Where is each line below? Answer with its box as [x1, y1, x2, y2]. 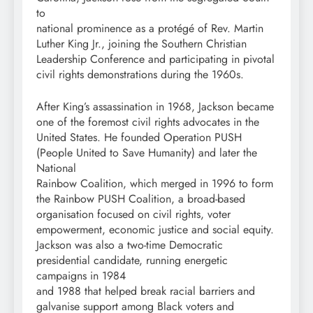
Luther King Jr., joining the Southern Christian [36, 36, 247, 52]
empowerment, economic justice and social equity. [36, 221, 274, 238]
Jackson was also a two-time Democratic [36, 237, 223, 254]
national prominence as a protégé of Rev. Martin [36, 20, 263, 37]
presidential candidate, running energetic [36, 252, 228, 269]
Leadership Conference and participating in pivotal [36, 51, 275, 68]
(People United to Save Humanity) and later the [36, 145, 257, 161]
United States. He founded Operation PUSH [36, 129, 242, 146]
